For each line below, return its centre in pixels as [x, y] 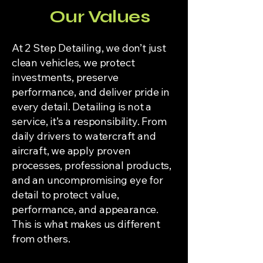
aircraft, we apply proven [71, 151]
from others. [41, 239]
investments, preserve [65, 77]
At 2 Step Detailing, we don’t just [89, 48]
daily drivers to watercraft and [84, 136]
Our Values [100, 16]
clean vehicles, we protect [73, 63]
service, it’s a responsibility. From [89, 121]
